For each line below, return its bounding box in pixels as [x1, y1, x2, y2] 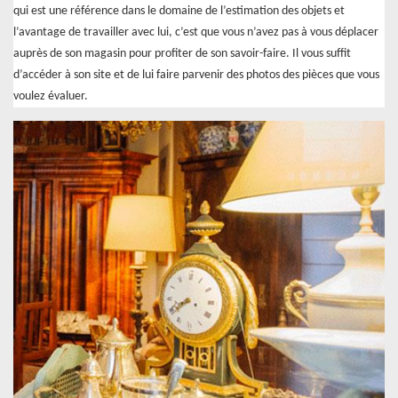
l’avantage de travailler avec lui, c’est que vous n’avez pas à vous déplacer [13, 25, 378, 39]
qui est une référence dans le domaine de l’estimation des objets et [13, 4, 345, 18]
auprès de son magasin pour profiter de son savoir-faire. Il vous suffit [13, 46, 351, 60]
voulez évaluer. [13, 89, 88, 103]
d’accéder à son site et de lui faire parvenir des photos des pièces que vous [13, 68, 379, 82]
